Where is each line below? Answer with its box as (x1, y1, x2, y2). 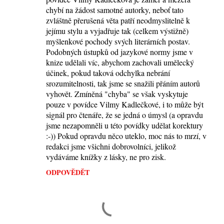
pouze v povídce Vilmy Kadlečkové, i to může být (46, 99, 203, 110)
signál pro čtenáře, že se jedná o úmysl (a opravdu (46, 109, 203, 120)
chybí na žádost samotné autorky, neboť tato (46, 4, 183, 15)
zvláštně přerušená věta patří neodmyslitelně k (46, 15, 190, 26)
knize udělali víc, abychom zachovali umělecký (46, 57, 194, 68)
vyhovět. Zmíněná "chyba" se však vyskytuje (46, 88, 188, 99)
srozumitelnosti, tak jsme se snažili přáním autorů (46, 78, 200, 89)
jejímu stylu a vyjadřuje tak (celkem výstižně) (46, 25, 188, 36)
